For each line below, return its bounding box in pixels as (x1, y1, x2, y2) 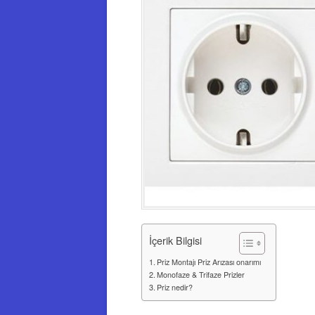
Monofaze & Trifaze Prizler (157, 269, 245, 280)
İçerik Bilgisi (148, 232, 202, 247)
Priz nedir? (157, 281, 193, 292)
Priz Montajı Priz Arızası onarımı (157, 256, 262, 267)
